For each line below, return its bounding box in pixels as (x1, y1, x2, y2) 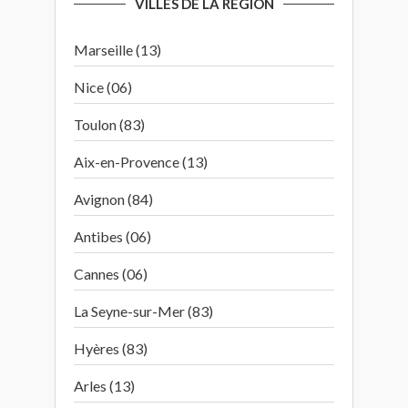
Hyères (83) (74, 340, 148, 357)
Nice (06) (74, 78, 132, 96)
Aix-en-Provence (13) (74, 153, 208, 170)
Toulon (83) (74, 116, 145, 133)
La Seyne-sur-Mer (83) (74, 302, 213, 320)
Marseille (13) (74, 41, 161, 58)
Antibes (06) (74, 228, 151, 245)
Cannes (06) (74, 265, 148, 282)
